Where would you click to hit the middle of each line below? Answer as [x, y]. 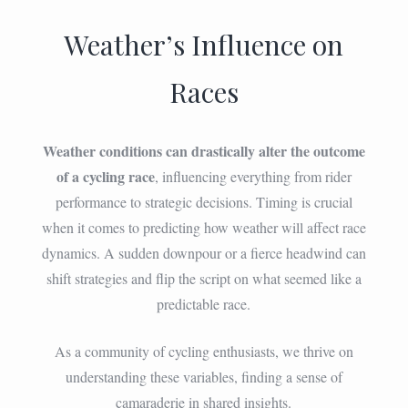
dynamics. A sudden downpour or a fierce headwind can [204, 252]
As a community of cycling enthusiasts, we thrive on [204, 351]
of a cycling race [105, 176]
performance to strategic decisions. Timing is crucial [204, 201]
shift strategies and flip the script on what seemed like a [204, 278]
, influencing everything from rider [253, 176]
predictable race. [204, 303]
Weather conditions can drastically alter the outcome [204, 150]
